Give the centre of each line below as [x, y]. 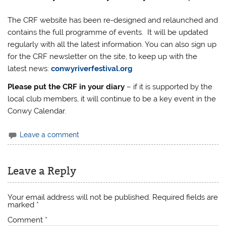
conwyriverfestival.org [92, 69]
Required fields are [185, 197]
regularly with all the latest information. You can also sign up [112, 45]
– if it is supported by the [169, 87]
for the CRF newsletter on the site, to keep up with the [103, 57]
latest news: [30, 69]
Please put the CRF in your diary [66, 87]
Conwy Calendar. [37, 111]
